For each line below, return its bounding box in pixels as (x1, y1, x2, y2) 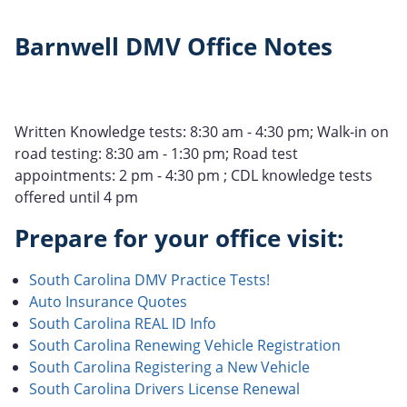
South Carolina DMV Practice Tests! (29, 270, 270, 291)
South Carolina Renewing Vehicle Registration (29, 335, 341, 356)
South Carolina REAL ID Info (29, 313, 216, 334)
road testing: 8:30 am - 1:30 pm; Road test (15, 144, 298, 164)
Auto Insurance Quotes (29, 292, 187, 313)
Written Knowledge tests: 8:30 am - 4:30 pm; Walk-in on (15, 122, 389, 143)
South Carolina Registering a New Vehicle (29, 357, 310, 378)
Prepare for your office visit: (15, 223, 343, 255)
